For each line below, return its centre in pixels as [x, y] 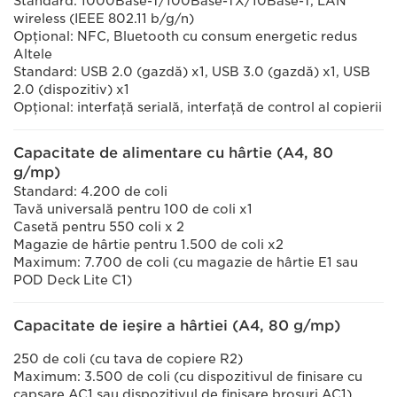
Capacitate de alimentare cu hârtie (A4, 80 [173, 153]
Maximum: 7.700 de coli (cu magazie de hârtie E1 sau [186, 262]
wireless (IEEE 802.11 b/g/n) [105, 19]
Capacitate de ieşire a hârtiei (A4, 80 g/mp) [177, 326]
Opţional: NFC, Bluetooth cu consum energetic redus [185, 36]
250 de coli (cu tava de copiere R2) [128, 359]
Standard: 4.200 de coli [90, 191]
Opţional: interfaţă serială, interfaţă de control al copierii [198, 107]
